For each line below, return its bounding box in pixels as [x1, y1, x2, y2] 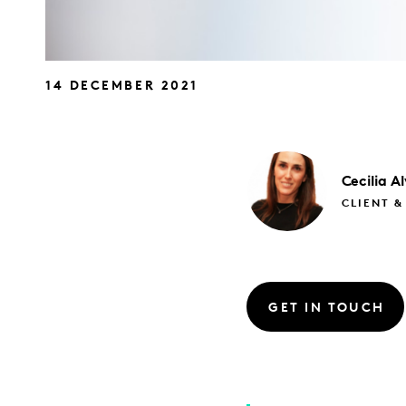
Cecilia [341, 175, 387, 190]
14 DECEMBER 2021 [45, 80, 198, 94]
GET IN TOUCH [268, 301, 385, 315]
